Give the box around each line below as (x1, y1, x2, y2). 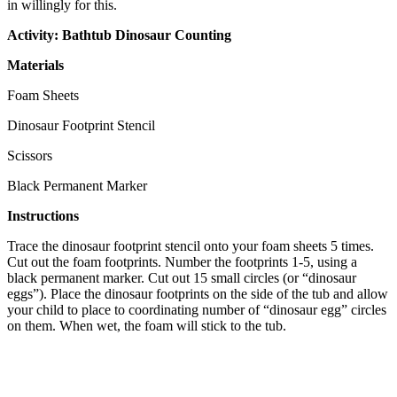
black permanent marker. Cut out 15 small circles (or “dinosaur (7, 269, 356, 285)
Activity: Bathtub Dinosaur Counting (7, 27, 231, 43)
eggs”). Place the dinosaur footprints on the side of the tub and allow (7, 285, 388, 301)
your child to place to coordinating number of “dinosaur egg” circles (7, 301, 386, 317)
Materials (7, 57, 64, 73)
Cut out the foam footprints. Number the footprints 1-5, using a (7, 253, 357, 269)
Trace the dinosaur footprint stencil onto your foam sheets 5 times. (7, 237, 374, 253)
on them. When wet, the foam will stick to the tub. (7, 317, 286, 333)
